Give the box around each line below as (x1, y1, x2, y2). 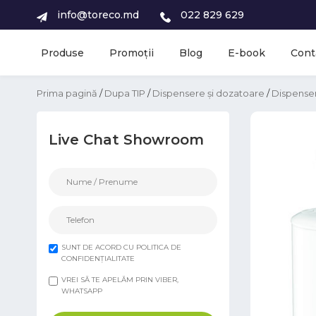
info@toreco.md (56, 8, 139, 21)
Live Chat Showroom (49, 131, 204, 148)
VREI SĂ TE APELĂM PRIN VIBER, (61, 275, 178, 284)
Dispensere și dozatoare (152, 87, 265, 99)
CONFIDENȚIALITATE (61, 254, 135, 263)
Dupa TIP (104, 87, 145, 99)
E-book (228, 46, 265, 59)
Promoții (109, 46, 154, 59)
